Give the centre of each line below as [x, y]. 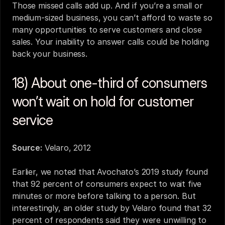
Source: [27, 148]
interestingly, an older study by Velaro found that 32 [112, 208]
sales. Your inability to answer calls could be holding [110, 42]
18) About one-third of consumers [110, 83]
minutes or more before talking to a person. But [104, 196]
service [33, 120]
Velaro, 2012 [68, 148]
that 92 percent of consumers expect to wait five [107, 184]
